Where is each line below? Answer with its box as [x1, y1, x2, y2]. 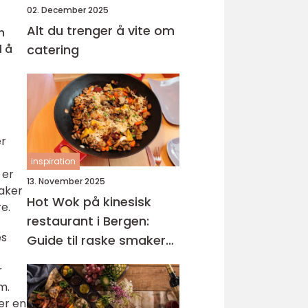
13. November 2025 [27, 175, 105, 187]
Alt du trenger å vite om [27, 22, 175, 39]
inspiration [31, 155, 76, 167]
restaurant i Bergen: [27, 212, 149, 230]
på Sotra [27, 251, 81, 268]
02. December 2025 [27, 4, 109, 16]
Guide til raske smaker [27, 232, 166, 249]
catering [27, 41, 79, 58]
